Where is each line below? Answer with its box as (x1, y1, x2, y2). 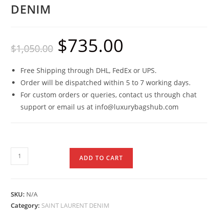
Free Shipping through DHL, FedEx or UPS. (20, 65, 157, 75)
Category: (11, 200, 42, 210)
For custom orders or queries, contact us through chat (20, 90, 197, 99)
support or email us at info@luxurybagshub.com (20, 102, 179, 111)
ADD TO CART (79, 153, 124, 162)
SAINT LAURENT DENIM (41, 200, 110, 210)
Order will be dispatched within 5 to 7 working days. (20, 77, 191, 87)
